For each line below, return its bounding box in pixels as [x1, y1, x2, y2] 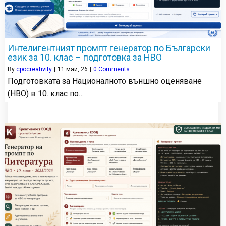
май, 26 [66, 66, 88, 73]
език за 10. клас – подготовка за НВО [8, 52, 162, 63]
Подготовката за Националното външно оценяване [8, 76, 202, 86]
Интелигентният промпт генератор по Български [8, 43, 210, 54]
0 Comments [93, 66, 130, 73]
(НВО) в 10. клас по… [8, 89, 84, 99]
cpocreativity [16, 66, 52, 73]
